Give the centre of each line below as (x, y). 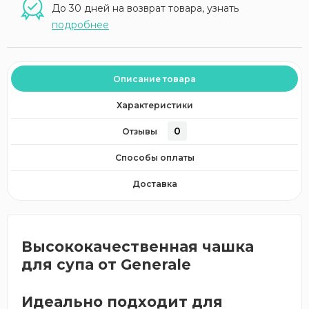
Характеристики (154, 105)
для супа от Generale (106, 265)
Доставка (154, 183)
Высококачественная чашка (138, 247)
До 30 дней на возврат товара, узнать (145, 8)
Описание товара (154, 79)
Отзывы (140, 131)
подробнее (80, 25)
